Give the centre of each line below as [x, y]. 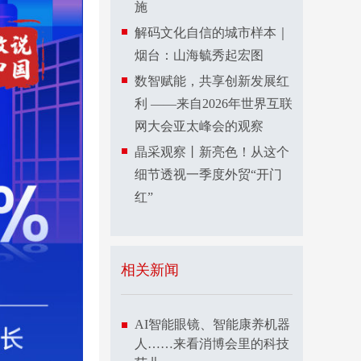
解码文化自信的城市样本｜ [212, 33]
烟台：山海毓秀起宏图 [199, 55]
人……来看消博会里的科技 [212, 344]
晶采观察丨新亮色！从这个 [212, 152]
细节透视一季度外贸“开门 [208, 174]
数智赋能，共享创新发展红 [212, 81]
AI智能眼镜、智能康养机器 [212, 324]
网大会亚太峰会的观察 [199, 126]
